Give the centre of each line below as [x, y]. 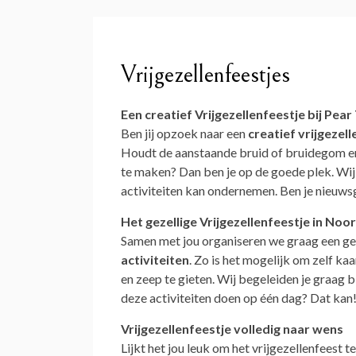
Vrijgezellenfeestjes [205, 74]
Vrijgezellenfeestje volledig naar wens [232, 328]
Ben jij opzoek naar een [184, 133]
